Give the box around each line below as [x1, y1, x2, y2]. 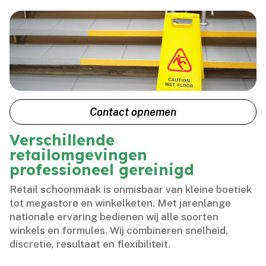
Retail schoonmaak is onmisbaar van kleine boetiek [9, 183, 252, 196]
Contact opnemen [90, 105, 176, 118]
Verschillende [9, 131, 115, 150]
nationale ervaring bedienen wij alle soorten [9, 211, 219, 223]
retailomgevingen [9, 145, 148, 164]
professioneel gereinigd [9, 160, 195, 179]
